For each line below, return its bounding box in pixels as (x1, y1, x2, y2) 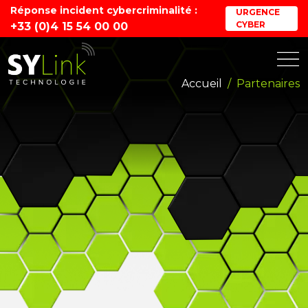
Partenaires (236, 76, 300, 90)
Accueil (181, 76, 222, 90)
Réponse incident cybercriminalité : (10, 4, 197, 16)
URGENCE (235, 7, 280, 17)
